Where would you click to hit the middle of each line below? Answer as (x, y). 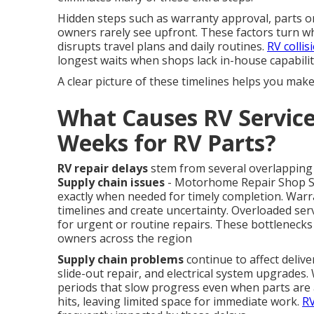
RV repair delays (103, 168)
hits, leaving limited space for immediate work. (180, 301)
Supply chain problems (121, 259)
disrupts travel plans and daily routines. (162, 46)
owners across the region (125, 238)
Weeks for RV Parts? (167, 143)
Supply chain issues (111, 182)
